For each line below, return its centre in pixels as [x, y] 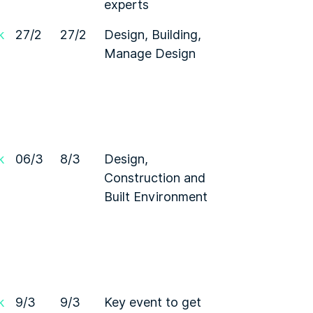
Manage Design [150, 53]
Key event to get [153, 302]
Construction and [155, 178]
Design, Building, [153, 35]
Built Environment [156, 197]
